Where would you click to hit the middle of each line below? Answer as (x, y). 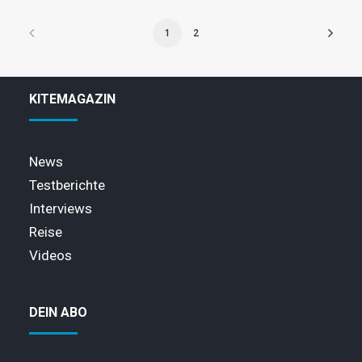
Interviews (61, 208)
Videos (51, 255)
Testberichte (67, 185)
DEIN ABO (58, 312)
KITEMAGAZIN (72, 99)
